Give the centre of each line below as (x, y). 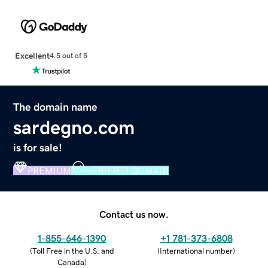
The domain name (56, 107)
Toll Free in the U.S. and (73, 251)
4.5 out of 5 (68, 56)
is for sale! (38, 147)
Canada (71, 262)
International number (196, 251)
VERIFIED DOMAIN (127, 170)
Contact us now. (134, 214)
